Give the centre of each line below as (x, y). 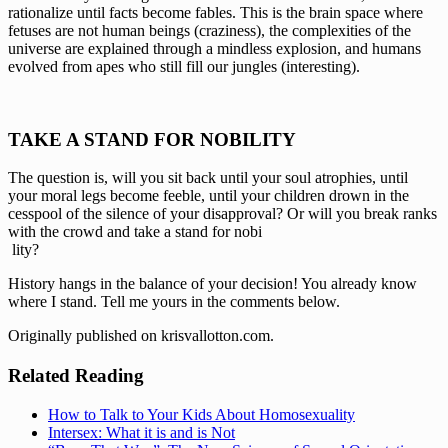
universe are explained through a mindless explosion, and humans (214, 48)
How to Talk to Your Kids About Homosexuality (201, 414)
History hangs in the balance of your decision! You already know (212, 284)
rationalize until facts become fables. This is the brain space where (215, 12)
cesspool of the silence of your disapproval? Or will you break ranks (222, 214)
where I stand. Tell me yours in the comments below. (174, 302)
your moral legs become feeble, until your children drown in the (208, 196)
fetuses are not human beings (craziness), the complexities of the (209, 30)
